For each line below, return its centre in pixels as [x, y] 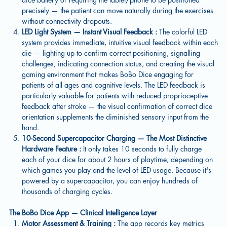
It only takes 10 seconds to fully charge [143, 149]
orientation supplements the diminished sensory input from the [116, 117]
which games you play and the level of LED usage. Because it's [117, 170]
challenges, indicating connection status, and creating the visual [118, 64]
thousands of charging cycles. [67, 191]
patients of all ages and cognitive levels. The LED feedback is [114, 85]
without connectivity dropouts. [68, 21]
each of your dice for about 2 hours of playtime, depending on [118, 159]
